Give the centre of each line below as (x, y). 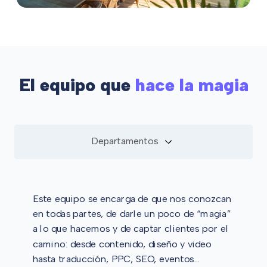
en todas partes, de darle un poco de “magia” (131, 214)
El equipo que (77, 85)
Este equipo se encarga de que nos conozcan (132, 199)
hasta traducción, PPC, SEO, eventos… (116, 259)
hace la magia (192, 85)
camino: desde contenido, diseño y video (122, 244)
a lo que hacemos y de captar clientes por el (131, 229)
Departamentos (126, 141)
